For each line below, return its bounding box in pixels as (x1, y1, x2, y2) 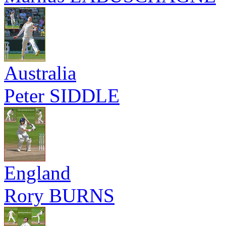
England (4, 162, 71, 184)
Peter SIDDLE (4, 85, 120, 106)
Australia (4, 62, 76, 84)
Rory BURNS (4, 185, 115, 206)
